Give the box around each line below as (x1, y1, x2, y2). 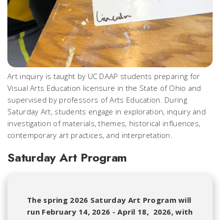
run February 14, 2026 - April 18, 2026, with (27, 207, 193, 217)
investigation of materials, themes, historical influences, (7, 118, 201, 129)
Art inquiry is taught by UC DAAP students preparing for (7, 71, 200, 82)
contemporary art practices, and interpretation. (7, 130, 173, 140)
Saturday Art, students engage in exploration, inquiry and (7, 107, 206, 117)
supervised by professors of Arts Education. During (7, 95, 187, 105)
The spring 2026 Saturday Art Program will (27, 195, 192, 205)
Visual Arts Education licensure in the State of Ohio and (7, 83, 201, 93)
